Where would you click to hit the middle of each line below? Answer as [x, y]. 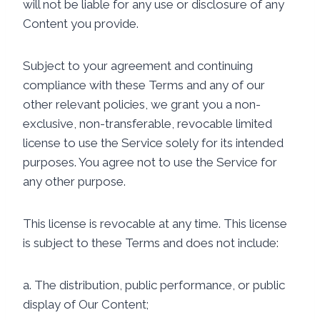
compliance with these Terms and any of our [144, 85]
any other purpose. [74, 181]
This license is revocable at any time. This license [155, 224]
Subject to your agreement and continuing [138, 66]
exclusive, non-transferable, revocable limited [147, 124]
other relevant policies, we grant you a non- [142, 104]
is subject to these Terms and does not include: [151, 243]
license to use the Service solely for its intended [153, 143]
